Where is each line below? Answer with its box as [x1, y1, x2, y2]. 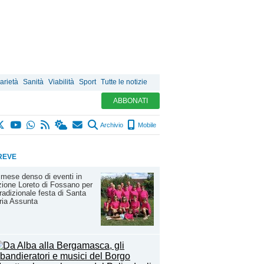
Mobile [136, 121, 156, 128]
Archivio [99, 121, 123, 128]
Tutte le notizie [101, 78, 147, 86]
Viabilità [48, 78, 74, 86]
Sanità [23, 78, 44, 86]
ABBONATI [113, 97, 148, 105]
